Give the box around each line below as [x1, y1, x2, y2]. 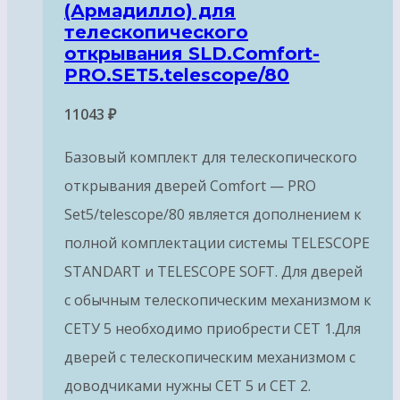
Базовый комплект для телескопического [64, 147, 357, 168]
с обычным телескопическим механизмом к [64, 290, 371, 311]
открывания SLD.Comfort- [64, 42, 320, 64]
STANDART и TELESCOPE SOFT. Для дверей [64, 262, 362, 282]
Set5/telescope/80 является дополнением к [64, 204, 362, 225]
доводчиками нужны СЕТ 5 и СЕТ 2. [64, 376, 311, 396]
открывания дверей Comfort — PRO [64, 176, 316, 196]
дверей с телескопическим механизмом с [64, 347, 355, 368]
